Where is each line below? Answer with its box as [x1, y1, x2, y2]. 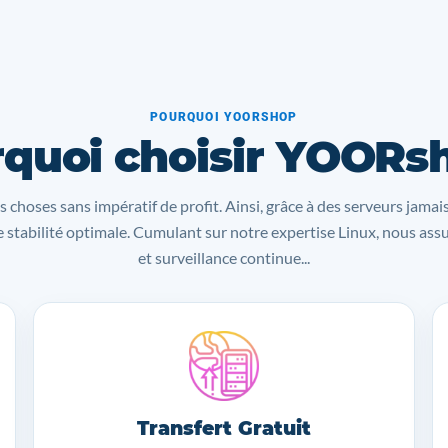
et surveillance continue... [138, 248, 310, 268]
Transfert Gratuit [137, 417, 311, 441]
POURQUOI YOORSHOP [150, 110, 298, 125]
